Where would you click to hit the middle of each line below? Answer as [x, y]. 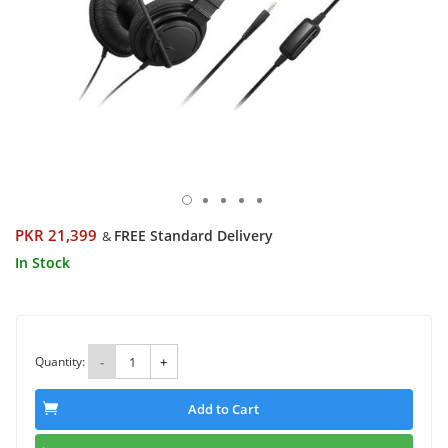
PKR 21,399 [56, 235]
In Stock [42, 262]
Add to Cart [224, 409]
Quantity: [59, 361]
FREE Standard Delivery [193, 235]
